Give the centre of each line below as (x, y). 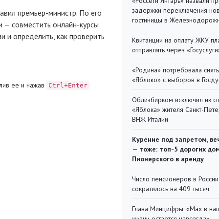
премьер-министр (47, 13)
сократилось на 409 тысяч (171, 189)
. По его (89, 13)
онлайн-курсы (76, 24)
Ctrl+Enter (68, 85)
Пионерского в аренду (168, 159)
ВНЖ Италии (150, 119)
